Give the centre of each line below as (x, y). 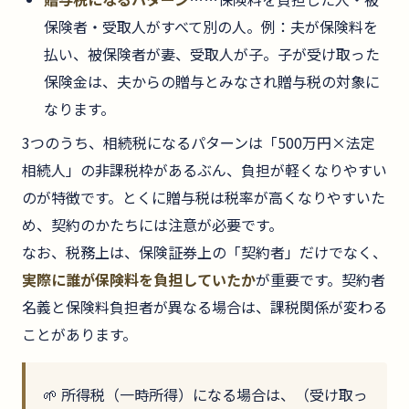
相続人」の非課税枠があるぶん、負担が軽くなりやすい (204, 169)
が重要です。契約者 (320, 279)
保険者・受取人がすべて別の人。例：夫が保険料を (211, 27)
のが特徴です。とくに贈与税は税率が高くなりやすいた (204, 197)
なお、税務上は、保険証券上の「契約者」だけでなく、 (204, 252)
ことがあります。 (79, 334)
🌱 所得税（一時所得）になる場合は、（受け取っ (206, 395)
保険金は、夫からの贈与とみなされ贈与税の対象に (212, 82)
